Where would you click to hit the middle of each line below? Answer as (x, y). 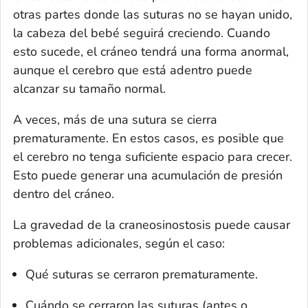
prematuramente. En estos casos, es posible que (148, 139)
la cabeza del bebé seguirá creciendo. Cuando (142, 33)
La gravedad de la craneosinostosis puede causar (152, 225)
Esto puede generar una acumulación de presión (148, 176)
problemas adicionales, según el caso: (119, 244)
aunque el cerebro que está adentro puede (133, 70)
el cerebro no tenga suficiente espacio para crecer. (153, 157)
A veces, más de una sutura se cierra (115, 120)
